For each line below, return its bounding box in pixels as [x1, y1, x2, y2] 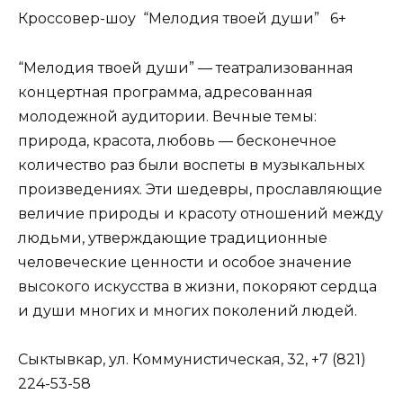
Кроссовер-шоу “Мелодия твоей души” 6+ [18, 10, 346, 28]
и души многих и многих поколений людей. [18, 301, 357, 319]
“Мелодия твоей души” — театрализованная [18, 58, 354, 76]
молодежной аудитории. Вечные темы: [18, 107, 317, 125]
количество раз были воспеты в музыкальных [18, 156, 364, 174]
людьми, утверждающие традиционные [18, 228, 327, 246]
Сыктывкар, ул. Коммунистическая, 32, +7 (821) [18, 350, 366, 368]
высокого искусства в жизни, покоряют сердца [18, 277, 377, 295]
